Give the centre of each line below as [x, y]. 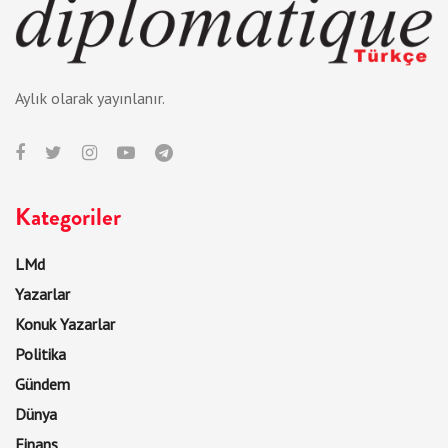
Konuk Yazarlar [65, 324]
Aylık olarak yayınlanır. [90, 98]
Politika [40, 354]
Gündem [42, 384]
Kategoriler [68, 217]
